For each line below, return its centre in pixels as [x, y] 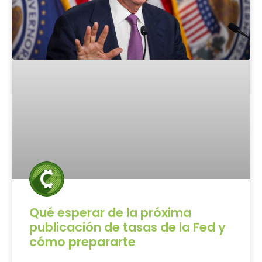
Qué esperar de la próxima [110, 212]
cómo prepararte [82, 242]
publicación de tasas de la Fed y [127, 227]
